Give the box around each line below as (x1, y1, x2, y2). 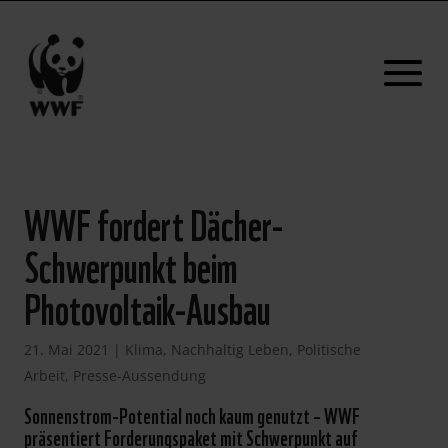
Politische (296, 340, 361, 359)
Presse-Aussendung (72, 366, 206, 385)
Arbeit (23, 366, 65, 385)
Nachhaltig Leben (170, 340, 289, 359)
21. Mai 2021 (23, 340, 109, 359)
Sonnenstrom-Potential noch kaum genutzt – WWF (23, 398, 360, 430)
